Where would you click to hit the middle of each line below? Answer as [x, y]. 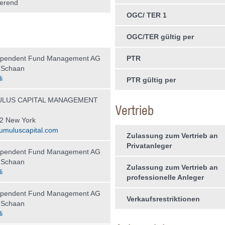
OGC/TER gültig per [160, 37]
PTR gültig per [151, 80]
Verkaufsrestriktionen [163, 199]
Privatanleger [149, 146]
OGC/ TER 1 [146, 15]
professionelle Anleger [165, 177]
